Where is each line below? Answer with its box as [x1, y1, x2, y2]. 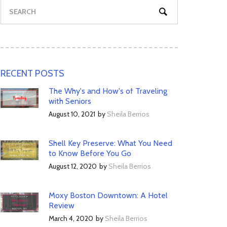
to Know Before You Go [49, 148, 131, 158]
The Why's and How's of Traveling [49, 86, 167, 96]
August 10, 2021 [49, 109, 95, 119]
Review [49, 201, 74, 210]
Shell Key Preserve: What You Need [49, 138, 172, 148]
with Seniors [49, 96, 91, 106]
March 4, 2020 [49, 214, 93, 223]
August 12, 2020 [49, 162, 97, 171]
